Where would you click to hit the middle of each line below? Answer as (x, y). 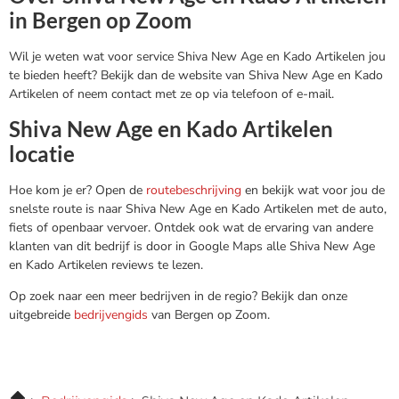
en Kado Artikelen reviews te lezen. (106, 265)
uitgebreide (41, 315)
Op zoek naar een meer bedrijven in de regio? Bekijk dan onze (178, 297)
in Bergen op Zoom (100, 20)
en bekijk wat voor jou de (315, 190)
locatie (42, 153)
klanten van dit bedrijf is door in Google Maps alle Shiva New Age (192, 246)
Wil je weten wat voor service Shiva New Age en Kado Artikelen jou (197, 57)
